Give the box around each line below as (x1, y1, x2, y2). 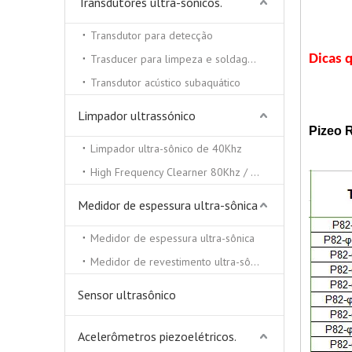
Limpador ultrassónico (78, 108, 196, 123)
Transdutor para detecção (90, 28, 213, 42)
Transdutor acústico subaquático (90, 75, 240, 90)
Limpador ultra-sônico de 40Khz (90, 141, 242, 156)
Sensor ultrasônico (78, 287, 176, 302)
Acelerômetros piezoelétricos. (78, 328, 236, 344)
